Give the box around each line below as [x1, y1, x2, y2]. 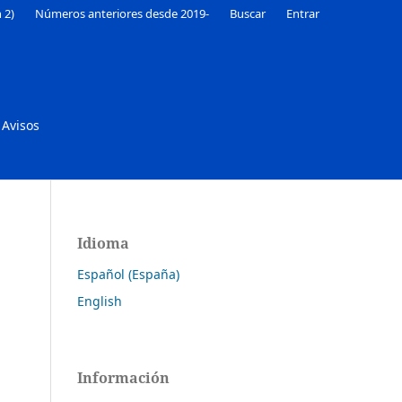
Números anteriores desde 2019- [35, 4, 210, 22]
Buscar [230, 4, 267, 22]
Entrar [286, 4, 319, 22]
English [77, 292, 122, 310]
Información [77, 367, 170, 388]
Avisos [2, 116, 39, 134]
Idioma [77, 232, 129, 253]
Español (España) [77, 265, 179, 283]
